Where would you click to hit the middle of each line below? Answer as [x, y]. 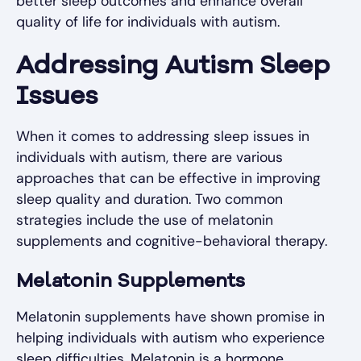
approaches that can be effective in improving [168, 178]
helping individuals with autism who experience [170, 338]
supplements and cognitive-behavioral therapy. [172, 241]
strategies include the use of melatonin [145, 220]
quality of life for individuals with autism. [148, 22]
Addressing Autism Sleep [173, 67]
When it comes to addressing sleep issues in [163, 137]
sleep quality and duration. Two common [149, 199]
